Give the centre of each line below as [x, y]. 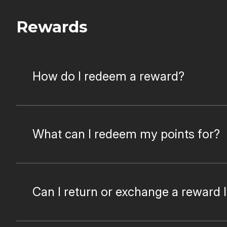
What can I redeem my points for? [126, 134]
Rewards [52, 27]
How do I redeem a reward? [108, 76]
